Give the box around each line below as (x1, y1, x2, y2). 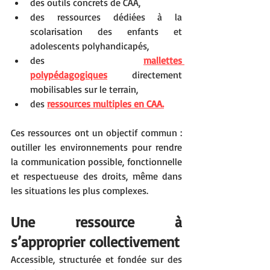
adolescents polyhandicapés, (30, 39, 149, 52)
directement (107, 68, 182, 81)
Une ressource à (11, 212, 182, 231)
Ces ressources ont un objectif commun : (11, 126, 182, 139)
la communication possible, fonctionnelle (11, 155, 182, 168)
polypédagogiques (30, 68, 107, 81)
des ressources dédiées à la (30, 10, 182, 23)
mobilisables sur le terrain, (30, 83, 138, 95)
